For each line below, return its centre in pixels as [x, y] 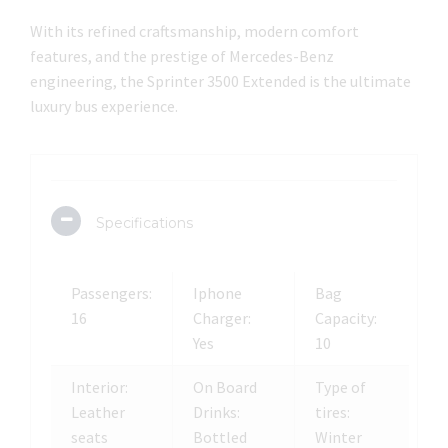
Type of [340, 387]
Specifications [144, 223]
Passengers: [111, 293]
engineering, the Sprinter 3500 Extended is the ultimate [220, 81]
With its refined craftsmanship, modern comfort [194, 31]
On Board [225, 387]
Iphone [217, 293]
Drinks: [216, 412]
